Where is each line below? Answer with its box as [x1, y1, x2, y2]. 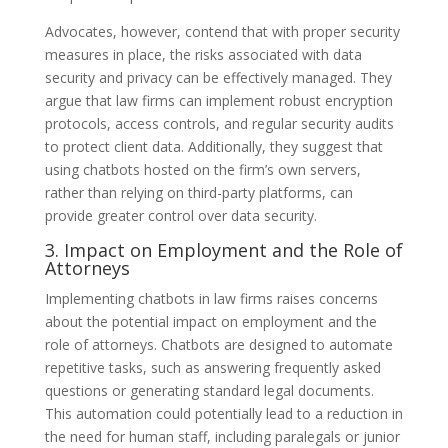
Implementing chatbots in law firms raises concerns [44, 288, 378, 308]
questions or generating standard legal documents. [44, 380, 374, 400]
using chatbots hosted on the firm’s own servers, [44, 159, 361, 179]
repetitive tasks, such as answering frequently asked [44, 357, 381, 377]
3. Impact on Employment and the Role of [44, 237, 403, 262]
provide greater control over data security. [44, 205, 317, 225]
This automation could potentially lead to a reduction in [44, 403, 403, 423]
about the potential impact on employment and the [44, 311, 377, 331]
